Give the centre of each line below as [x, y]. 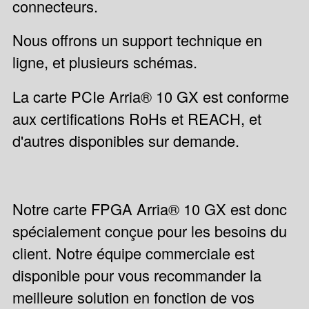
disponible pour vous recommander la [137, 275]
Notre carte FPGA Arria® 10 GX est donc [149, 208]
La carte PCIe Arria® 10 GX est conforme [150, 96]
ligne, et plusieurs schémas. [104, 62]
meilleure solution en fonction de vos [133, 297]
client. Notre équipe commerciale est [133, 252]
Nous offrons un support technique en [137, 40]
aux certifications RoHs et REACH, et [137, 118]
